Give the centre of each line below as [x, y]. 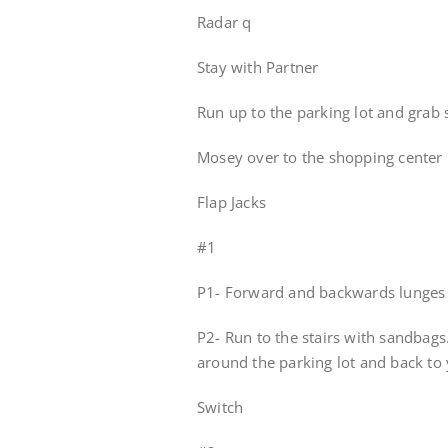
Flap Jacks [231, 202]
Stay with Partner [258, 67]
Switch [220, 407]
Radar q [224, 22]
